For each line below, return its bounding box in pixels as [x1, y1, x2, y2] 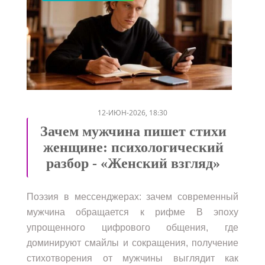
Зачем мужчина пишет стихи [40, 123, 227, 139]
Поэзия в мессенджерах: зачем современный [27, 191, 238, 202]
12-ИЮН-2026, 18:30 [98, 107, 167, 118]
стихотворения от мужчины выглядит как [27, 253, 238, 263]
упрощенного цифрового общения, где [27, 222, 238, 232]
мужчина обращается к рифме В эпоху [27, 206, 238, 217]
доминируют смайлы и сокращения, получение [27, 237, 238, 248]
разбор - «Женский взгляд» [46, 155, 220, 171]
